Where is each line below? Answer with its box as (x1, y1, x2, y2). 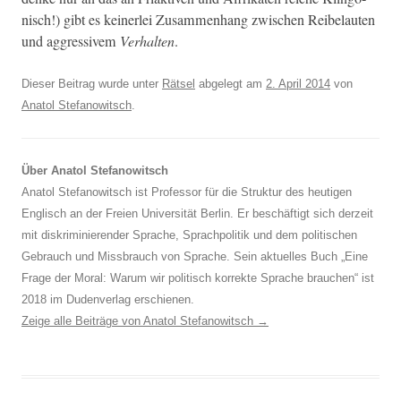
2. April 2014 (266, 76, 330, 90)
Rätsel (162, 76, 195, 90)
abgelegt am (195, 76, 266, 90)
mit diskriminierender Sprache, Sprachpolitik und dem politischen (21, 227, 357, 242)
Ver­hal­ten (120, 30, 175, 50)
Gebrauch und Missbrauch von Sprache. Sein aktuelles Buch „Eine (21, 249, 368, 263)
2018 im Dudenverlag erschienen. (21, 292, 194, 306)
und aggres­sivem (21, 30, 120, 51)
